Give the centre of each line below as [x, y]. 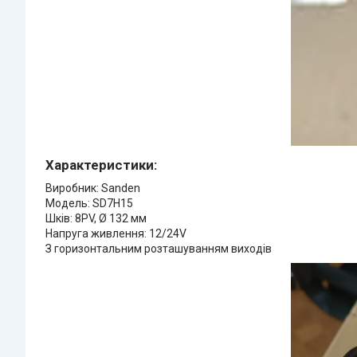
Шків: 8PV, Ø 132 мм [96, 219]
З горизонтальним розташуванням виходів [160, 249]
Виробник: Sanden [93, 188]
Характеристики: [101, 165]
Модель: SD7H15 [89, 204]
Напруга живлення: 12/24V [116, 234]
